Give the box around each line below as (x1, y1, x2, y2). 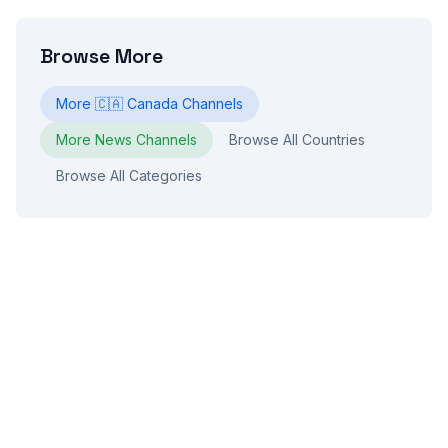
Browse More (40, 43, 163, 69)
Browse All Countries (229, 131, 365, 148)
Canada (127, 95, 178, 112)
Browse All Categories (56, 167, 202, 184)
